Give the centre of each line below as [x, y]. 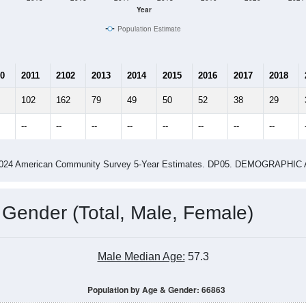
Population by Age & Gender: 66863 [156, 290]
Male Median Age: [141, 256]
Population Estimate [149, 28]
